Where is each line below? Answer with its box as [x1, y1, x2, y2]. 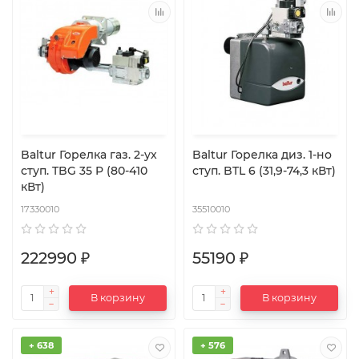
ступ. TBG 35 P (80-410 [21, 163, 147, 178]
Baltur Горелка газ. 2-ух [21, 147, 59, 162]
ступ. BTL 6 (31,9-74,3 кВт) [192, 163, 336, 178]
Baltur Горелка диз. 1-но [192, 147, 231, 162]
